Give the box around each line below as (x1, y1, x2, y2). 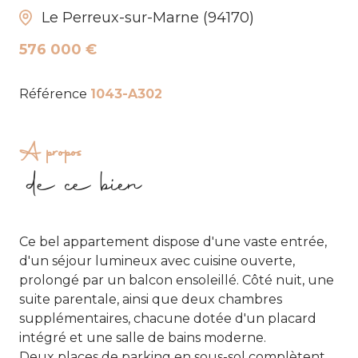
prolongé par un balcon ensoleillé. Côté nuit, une (19, 272, 334, 288)
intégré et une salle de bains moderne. (19, 330, 266, 346)
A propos (19, 139, 83, 169)
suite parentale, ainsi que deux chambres (19, 292, 282, 308)
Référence (19, 86, 90, 102)
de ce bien (27, 165, 142, 209)
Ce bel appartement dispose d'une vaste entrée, (19, 234, 327, 250)
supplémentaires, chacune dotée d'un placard (19, 311, 316, 327)
